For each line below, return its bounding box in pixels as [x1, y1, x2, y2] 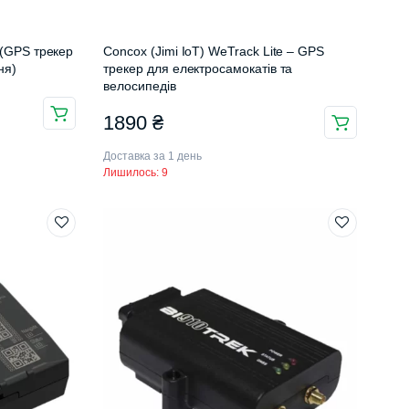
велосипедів [103, 79, 176, 94]
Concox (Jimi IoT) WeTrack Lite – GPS [103, 44, 324, 59]
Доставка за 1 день [103, 150, 202, 163]
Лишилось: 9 [103, 166, 169, 180]
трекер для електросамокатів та [103, 61, 293, 77]
